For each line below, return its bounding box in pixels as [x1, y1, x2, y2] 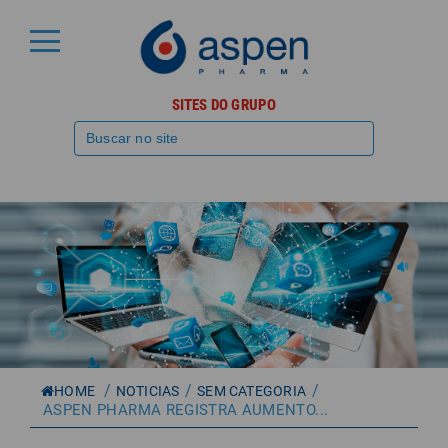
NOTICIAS [115, 382, 180, 399]
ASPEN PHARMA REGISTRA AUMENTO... [43, 400, 329, 419]
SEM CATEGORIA [197, 382, 307, 399]
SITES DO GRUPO [171, 96, 277, 114]
